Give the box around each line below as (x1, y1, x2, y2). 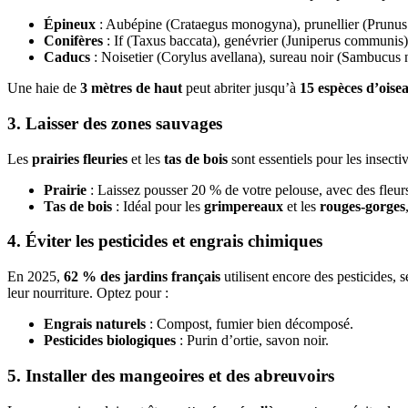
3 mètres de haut (80, 80, 182, 97)
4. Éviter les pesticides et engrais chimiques (7, 231, 322, 251)
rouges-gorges (320, 198, 405, 214)
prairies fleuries (32, 150, 127, 167)
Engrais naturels (44, 316, 146, 332)
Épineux (44, 16, 96, 33)
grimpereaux (204, 198, 283, 214)
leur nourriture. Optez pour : (7, 285, 168, 301)
